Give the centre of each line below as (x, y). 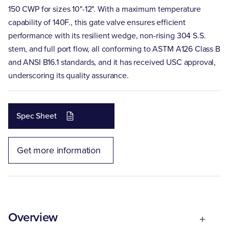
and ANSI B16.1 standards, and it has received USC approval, (112, 62)
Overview (33, 217)
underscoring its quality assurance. (68, 75)
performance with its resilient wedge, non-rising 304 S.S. (107, 36)
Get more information (59, 150)
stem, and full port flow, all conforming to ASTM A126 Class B (114, 49)
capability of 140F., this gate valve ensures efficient (97, 22)
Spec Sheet (37, 116)
